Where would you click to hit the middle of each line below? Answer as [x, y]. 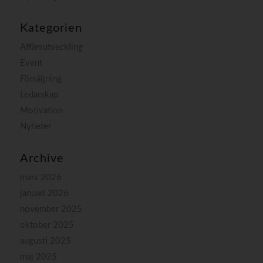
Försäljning [41, 79]
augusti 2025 [45, 241]
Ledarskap [39, 95]
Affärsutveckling [51, 47]
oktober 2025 [47, 225]
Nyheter [35, 126]
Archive [42, 158]
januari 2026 [44, 193]
